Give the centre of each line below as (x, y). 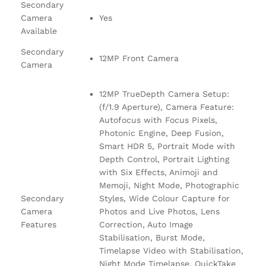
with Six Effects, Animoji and (159, 172)
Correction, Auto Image (146, 224)
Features (39, 224)
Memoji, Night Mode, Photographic (169, 185)
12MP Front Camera (139, 58)
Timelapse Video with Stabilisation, (171, 250)
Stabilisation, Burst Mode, (152, 237)
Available (39, 31)
